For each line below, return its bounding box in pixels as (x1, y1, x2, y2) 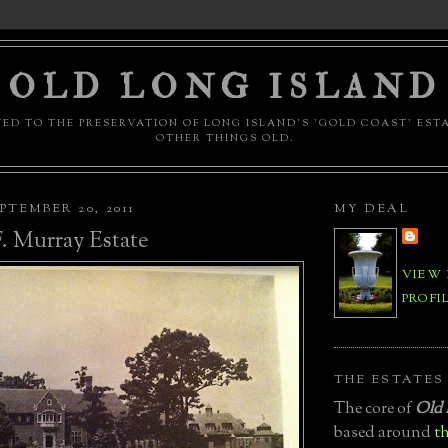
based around (334, 421, 434, 445)
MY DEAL (334, 200, 410, 219)
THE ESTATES (334, 370, 445, 389)
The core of (334, 397, 415, 421)
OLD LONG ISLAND (8, 67, 442, 108)
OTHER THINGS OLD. (155, 131, 295, 147)
